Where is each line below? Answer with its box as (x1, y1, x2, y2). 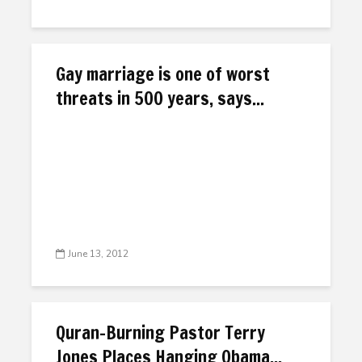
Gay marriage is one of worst (56, 61, 270, 86)
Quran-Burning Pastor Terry (56, 320, 265, 345)
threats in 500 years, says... (56, 86, 264, 111)
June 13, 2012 (68, 247, 128, 261)
